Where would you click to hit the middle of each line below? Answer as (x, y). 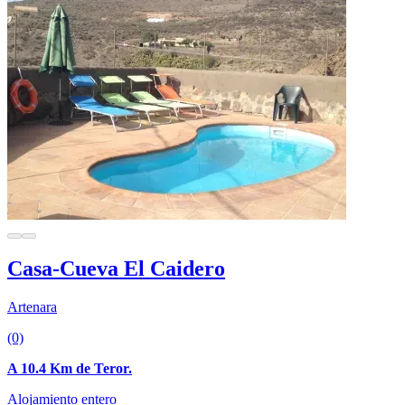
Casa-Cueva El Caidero (116, 269)
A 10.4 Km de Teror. (70, 369)
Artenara (32, 307)
